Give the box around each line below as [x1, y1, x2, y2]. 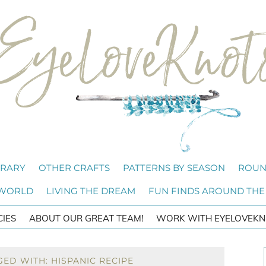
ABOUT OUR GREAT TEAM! [29, 213, 143, 224]
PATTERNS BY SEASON [123, 162, 225, 173]
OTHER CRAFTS [39, 162, 110, 173]
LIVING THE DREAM [46, 185, 135, 197]
